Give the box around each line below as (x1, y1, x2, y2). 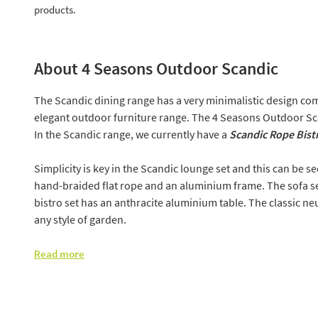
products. (34, 3, 76, 17)
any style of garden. (34, 212, 126, 227)
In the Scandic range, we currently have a (34, 127, 227, 142)
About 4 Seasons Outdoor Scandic (34, 57, 278, 80)
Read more (34, 247, 84, 261)
